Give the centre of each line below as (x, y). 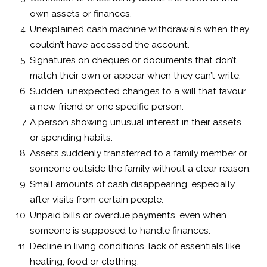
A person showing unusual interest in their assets (136, 122)
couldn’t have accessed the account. (110, 45)
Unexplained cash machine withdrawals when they (140, 30)
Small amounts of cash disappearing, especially (133, 184)
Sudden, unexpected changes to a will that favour (138, 91)
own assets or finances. (81, 14)
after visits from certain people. (97, 200)
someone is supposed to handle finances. (120, 231)
